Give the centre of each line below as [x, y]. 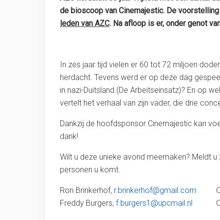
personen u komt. [90, 170]
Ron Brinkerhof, [87, 191]
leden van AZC [85, 24]
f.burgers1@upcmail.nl [154, 203]
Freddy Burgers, [88, 203]
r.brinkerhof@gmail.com [155, 191]
